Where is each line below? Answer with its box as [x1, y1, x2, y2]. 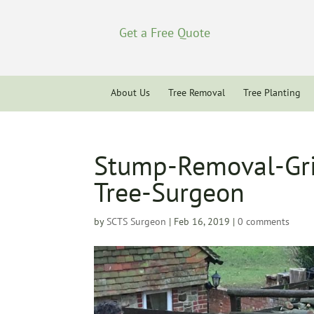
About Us [111, 86, 150, 99]
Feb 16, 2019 [174, 215, 231, 228]
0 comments [238, 215, 290, 228]
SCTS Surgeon [107, 215, 167, 228]
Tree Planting [243, 86, 301, 99]
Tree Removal [168, 86, 225, 99]
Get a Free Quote [119, 24, 211, 41]
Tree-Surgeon [94, 175, 245, 209]
